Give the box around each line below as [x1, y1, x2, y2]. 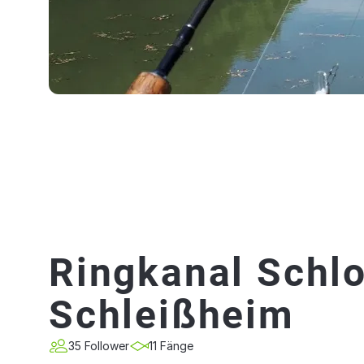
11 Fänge [149, 339, 193, 353]
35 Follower [68, 339, 129, 353]
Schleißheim [49, 292, 295, 338]
